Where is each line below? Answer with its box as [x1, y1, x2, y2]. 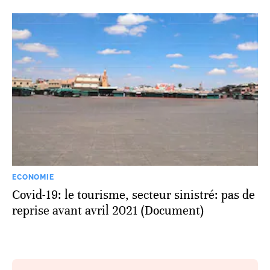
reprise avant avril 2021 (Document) [12, 203, 204, 219]
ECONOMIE [12, 173, 54, 182]
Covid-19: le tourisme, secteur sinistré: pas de [12, 187, 255, 203]
